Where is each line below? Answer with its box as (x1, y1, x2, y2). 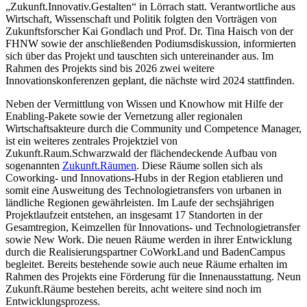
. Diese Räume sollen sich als (136, 160, 262, 172)
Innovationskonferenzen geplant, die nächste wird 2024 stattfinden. (5, 75, 295, 87)
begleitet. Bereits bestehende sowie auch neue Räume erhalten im (5, 258, 287, 271)
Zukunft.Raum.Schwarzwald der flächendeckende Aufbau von (5, 147, 277, 160)
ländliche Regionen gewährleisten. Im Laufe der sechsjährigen (5, 197, 274, 209)
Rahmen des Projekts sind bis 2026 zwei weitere (5, 62, 214, 75)
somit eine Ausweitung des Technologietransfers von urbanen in (5, 184, 282, 197)
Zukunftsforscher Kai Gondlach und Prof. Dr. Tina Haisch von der (5, 25, 293, 38)
